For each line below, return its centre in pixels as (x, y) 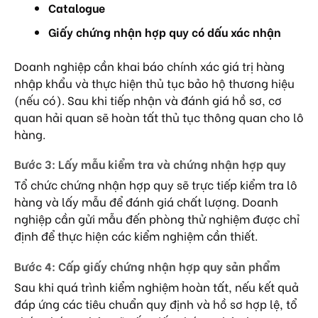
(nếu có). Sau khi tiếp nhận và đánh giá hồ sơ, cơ (148, 99)
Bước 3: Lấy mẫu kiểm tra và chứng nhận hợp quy (150, 164)
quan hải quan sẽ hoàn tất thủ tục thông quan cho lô (159, 116)
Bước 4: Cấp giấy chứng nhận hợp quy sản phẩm (147, 266)
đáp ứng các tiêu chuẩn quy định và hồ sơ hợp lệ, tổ (156, 304)
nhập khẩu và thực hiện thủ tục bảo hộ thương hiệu (154, 82)
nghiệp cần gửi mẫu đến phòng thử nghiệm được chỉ (157, 219)
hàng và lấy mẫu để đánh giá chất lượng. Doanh (146, 202)
